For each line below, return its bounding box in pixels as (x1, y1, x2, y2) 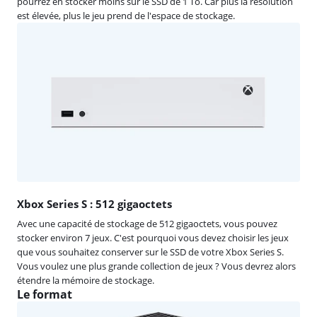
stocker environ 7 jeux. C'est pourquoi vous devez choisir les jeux (17, 231, 289, 244)
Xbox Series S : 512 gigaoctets (17, 196, 172, 211)
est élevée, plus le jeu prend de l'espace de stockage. (17, 8, 235, 22)
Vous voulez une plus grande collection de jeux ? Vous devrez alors (17, 259, 296, 272)
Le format (17, 286, 72, 302)
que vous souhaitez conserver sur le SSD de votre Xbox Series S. (17, 245, 284, 258)
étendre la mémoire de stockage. (17, 273, 154, 287)
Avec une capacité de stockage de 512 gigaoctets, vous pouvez (17, 217, 277, 230)
